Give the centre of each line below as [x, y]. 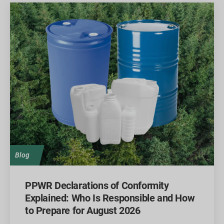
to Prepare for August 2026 [83, 211]
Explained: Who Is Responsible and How [110, 198]
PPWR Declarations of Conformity [97, 186]
